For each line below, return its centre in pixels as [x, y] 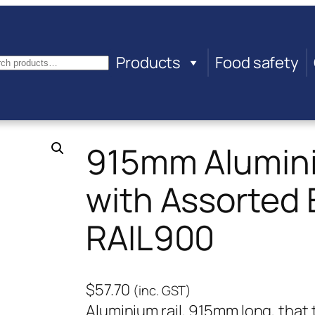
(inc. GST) [162, 290]
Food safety [257, 63]
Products [149, 63]
